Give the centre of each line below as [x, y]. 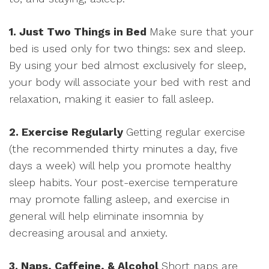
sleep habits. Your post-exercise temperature [123, 182]
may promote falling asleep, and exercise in [119, 199]
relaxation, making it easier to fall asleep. [111, 99]
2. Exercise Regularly [68, 132]
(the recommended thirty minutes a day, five [123, 149]
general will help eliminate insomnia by [106, 216]
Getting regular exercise [186, 132]
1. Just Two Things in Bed [79, 32]
